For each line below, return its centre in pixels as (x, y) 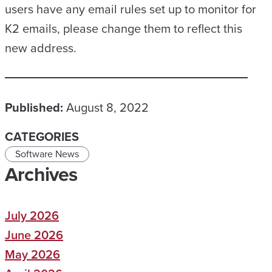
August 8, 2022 (107, 107)
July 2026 (32, 216)
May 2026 (32, 254)
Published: (34, 107)
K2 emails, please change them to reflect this (124, 29)
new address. (41, 48)
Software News (47, 154)
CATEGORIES (42, 137)
